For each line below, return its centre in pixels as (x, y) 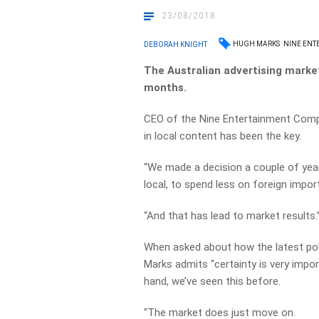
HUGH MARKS (257, 44)
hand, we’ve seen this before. (213, 281)
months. (166, 88)
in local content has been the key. (223, 136)
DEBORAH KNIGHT (176, 44)
